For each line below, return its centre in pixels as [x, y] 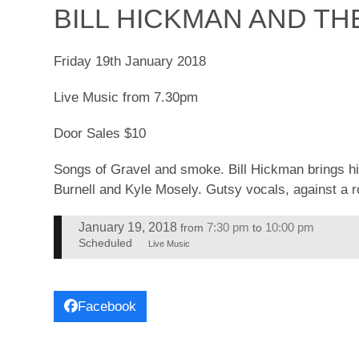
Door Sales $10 [100, 133]
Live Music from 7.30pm [126, 97]
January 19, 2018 [127, 226]
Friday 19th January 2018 [130, 61]
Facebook [107, 306]
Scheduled [105, 244]
